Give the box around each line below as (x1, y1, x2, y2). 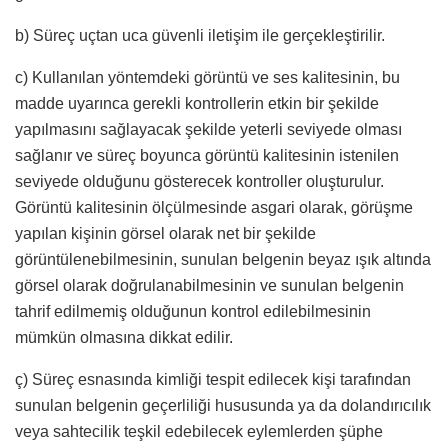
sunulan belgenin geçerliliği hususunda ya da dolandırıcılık (15, 397, 431, 415)
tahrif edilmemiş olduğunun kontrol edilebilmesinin (15, 303, 371, 321)
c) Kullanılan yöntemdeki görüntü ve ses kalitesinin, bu (15, 69, 400, 87)
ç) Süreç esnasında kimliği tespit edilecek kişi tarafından (15, 371, 411, 389)
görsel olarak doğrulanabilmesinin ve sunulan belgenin (15, 277, 404, 295)
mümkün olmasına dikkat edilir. (15, 329, 233, 347)
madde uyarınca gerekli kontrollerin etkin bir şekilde (15, 95, 379, 113)
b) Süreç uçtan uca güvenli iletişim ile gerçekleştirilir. (15, 27, 385, 45)
